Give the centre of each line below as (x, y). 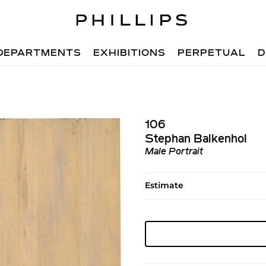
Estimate (164, 185)
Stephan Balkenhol (196, 140)
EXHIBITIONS (130, 53)
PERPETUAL (212, 53)
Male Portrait (174, 152)
